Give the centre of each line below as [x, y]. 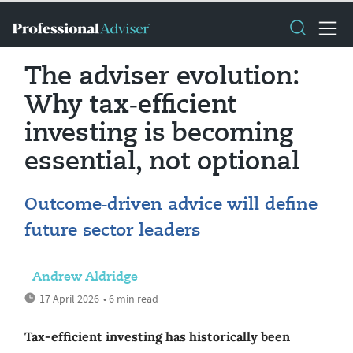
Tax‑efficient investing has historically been [157, 336]
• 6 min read [131, 299]
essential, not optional [162, 162]
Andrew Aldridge [85, 277]
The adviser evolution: [162, 77]
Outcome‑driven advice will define [171, 205]
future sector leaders [112, 231]
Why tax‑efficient [130, 106]
